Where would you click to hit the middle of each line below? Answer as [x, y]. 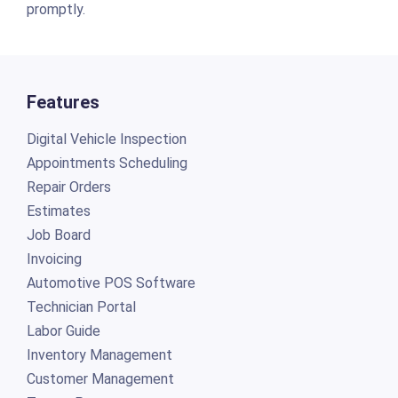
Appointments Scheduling [107, 163]
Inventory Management [99, 354]
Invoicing [54, 259]
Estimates [58, 211]
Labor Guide [63, 330]
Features [63, 102]
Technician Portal [81, 306]
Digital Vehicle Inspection [106, 139]
